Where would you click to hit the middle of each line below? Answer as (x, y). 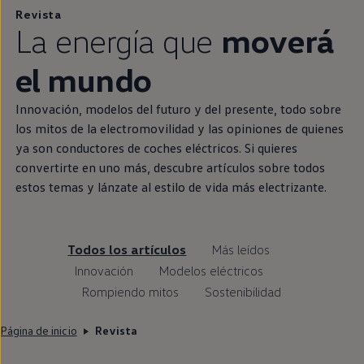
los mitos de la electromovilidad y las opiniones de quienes (179, 128)
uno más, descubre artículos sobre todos (210, 167)
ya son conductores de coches (98, 147)
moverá (278, 40)
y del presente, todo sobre (266, 108)
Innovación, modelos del (84, 108)
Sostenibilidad (243, 291)
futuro (173, 108)
